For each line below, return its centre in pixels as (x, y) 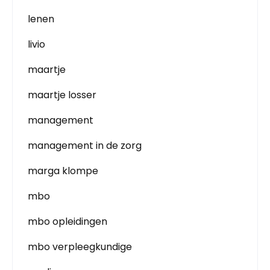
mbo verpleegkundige (80, 247)
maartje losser (62, 95)
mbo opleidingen (67, 221)
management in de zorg (85, 146)
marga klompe (63, 171)
